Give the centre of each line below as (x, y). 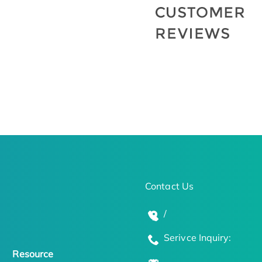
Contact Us (169, 186)
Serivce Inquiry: (198, 238)
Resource (33, 254)
